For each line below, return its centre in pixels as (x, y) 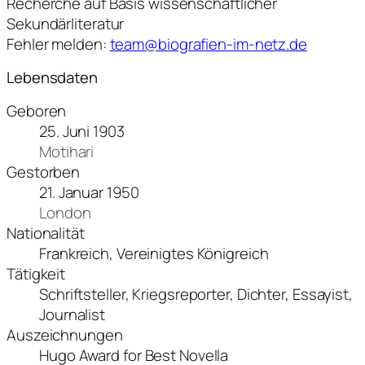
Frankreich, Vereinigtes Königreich (154, 253)
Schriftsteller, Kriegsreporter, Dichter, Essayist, (196, 294)
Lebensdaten (52, 78)
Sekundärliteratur (66, 23)
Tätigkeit (36, 273)
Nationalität (46, 233)
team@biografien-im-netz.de (208, 44)
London (65, 212)
